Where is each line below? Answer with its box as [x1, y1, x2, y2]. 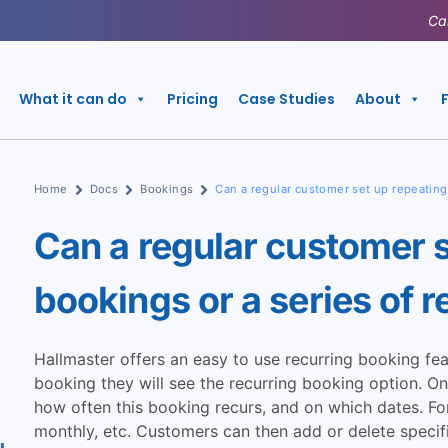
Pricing [166, 89, 218, 109]
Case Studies [237, 89, 335, 109]
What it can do [18, 89, 127, 109]
